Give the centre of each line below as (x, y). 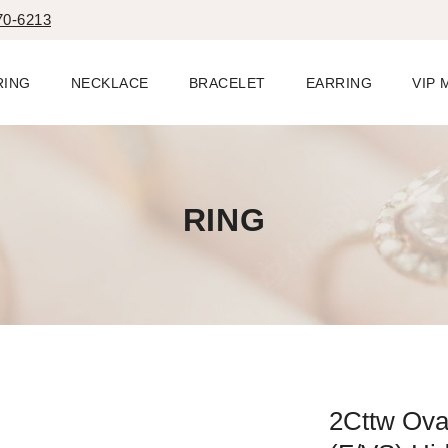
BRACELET (227, 82)
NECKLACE (109, 82)
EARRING (339, 82)
